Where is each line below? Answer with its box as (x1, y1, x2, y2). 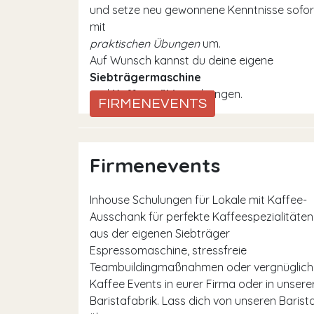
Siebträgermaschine (90, 70, 201, 84)
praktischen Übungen (90, 36, 200, 50)
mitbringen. (182, 87, 243, 101)
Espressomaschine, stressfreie (90, 243, 247, 257)
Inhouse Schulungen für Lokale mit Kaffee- (90, 193, 307, 207)
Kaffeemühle (112, 87, 182, 101)
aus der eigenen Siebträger (90, 226, 230, 240)
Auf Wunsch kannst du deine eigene (90, 53, 273, 67)
